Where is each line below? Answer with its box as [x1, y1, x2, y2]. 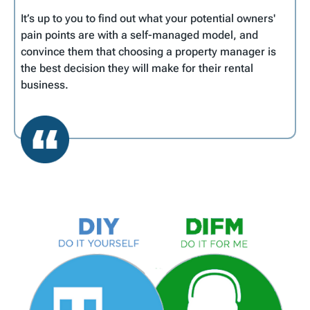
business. [21, 77, 74, 91]
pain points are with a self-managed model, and [21, 28, 258, 42]
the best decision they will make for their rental [21, 61, 253, 75]
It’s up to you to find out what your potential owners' [21, 11, 275, 25]
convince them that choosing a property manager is [21, 44, 276, 58]
